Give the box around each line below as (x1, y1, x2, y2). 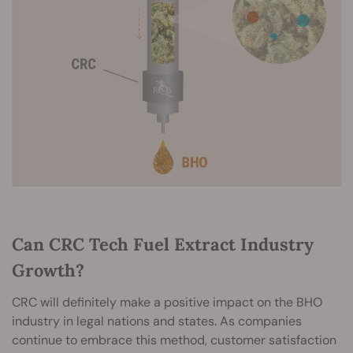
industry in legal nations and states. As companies (12, 312, 302, 329)
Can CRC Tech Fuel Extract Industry (12, 232, 314, 255)
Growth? (12, 258, 84, 281)
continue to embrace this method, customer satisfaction (12, 331, 336, 348)
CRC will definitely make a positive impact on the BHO (12, 293, 322, 310)
